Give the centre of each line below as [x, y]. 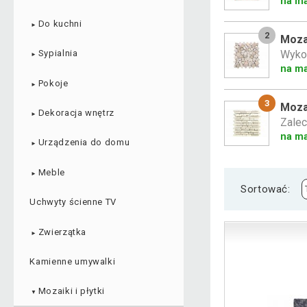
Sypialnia [58, 53]
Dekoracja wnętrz [76, 113]
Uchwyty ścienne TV [73, 202]
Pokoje [53, 83]
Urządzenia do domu [84, 143]
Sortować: [266, 189]
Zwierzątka [62, 232]
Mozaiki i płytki [72, 291]
